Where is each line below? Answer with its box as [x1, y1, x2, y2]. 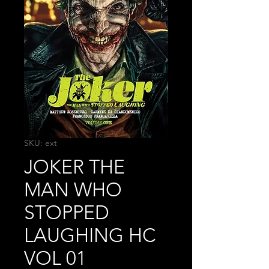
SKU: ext [24, 138, 57, 149]
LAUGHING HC [24, 224, 156, 247]
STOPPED [24, 201, 109, 225]
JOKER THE [24, 156, 125, 179]
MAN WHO [24, 178, 122, 202]
